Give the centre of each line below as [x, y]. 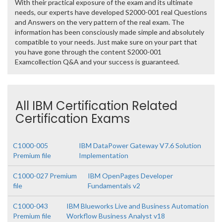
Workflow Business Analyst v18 [116, 216]
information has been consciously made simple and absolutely [110, 32]
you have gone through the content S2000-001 [88, 52]
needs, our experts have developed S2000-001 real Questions [111, 12]
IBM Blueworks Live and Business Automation [138, 206]
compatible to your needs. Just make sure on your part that [106, 42]
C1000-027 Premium [45, 176]
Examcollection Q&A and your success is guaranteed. [97, 62]
